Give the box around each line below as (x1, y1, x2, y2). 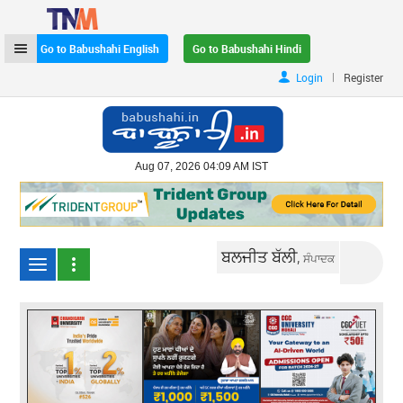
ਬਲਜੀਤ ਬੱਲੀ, (221, 245, 304, 267)
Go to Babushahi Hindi (193, 41, 302, 56)
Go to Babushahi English (40, 41, 160, 56)
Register (343, 70, 383, 85)
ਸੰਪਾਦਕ (303, 250, 336, 265)
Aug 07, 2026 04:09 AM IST (135, 160, 268, 173)
